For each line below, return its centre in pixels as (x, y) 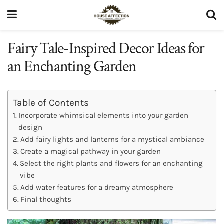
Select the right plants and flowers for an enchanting (112, 163)
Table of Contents (51, 102)
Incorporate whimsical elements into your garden (104, 115)
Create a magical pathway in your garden (91, 151)
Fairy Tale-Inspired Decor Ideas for (106, 49)
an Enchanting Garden (72, 67)
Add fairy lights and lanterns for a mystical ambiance (113, 139)
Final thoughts (46, 199)
